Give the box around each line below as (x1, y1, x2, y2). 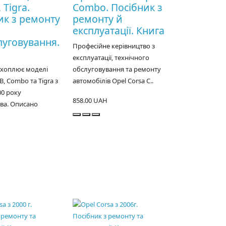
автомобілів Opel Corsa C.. (73, 76, 154, 86)
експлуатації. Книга (73, 24, 165, 38)
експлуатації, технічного (73, 53, 150, 63)
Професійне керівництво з (73, 41, 155, 51)
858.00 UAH (73, 96, 108, 105)
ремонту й (73, 12, 123, 26)
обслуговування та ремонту (73, 65, 161, 74)
